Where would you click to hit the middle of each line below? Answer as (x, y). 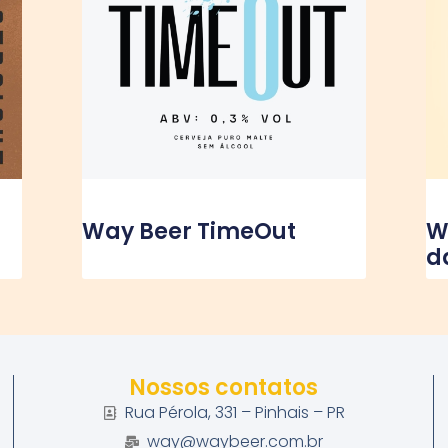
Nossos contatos (224, 388)
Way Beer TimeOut (189, 231)
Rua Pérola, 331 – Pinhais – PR (235, 413)
